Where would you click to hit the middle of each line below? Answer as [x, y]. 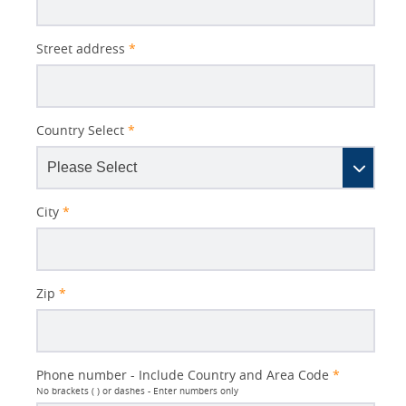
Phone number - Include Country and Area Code [183, 375]
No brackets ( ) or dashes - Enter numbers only [137, 391]
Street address [81, 49]
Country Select [80, 130]
